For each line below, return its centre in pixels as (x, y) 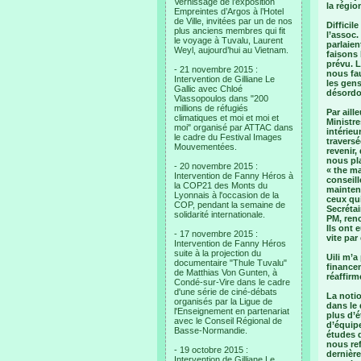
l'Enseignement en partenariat (232, 311)
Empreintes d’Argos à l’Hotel (229, 11)
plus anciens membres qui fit (230, 31)
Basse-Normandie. (211, 330)
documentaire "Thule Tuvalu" (230, 263)
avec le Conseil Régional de (228, 321)
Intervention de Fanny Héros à (234, 176)
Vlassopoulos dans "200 (221, 98)
